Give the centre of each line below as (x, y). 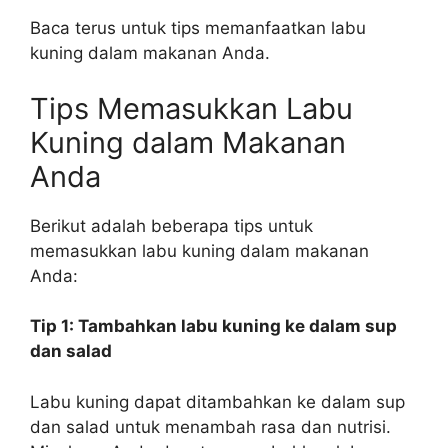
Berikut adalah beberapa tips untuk (171, 225)
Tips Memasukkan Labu (191, 108)
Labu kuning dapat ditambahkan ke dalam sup (217, 401)
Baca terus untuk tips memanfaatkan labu (198, 28)
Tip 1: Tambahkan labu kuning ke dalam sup (213, 326)
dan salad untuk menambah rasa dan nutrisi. (210, 426)
